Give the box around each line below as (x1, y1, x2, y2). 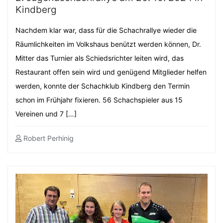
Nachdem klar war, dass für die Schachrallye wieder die (15, 26, 197, 34)
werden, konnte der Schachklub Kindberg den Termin (15, 82, 190, 90)
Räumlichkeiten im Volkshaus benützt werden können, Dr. (15, 40, 201, 48)
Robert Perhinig (21, 134, 74, 142)
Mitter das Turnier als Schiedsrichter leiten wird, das (15, 54, 184, 62)
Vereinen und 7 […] (15, 110, 77, 118)
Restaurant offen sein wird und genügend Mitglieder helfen (15, 68, 207, 76)
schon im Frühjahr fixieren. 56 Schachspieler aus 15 (15, 96, 183, 104)
